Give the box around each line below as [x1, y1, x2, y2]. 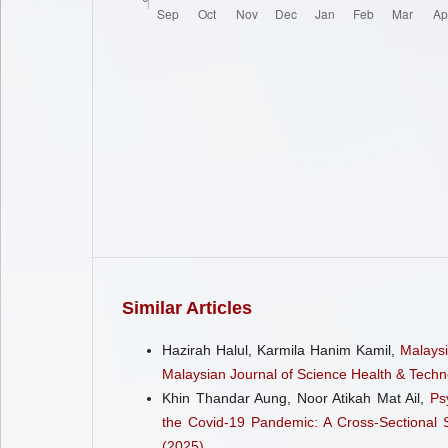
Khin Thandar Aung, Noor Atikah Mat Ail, [162, 389, 430, 406]
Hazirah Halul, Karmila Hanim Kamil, [162, 341, 400, 358]
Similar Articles [122, 297, 252, 318]
